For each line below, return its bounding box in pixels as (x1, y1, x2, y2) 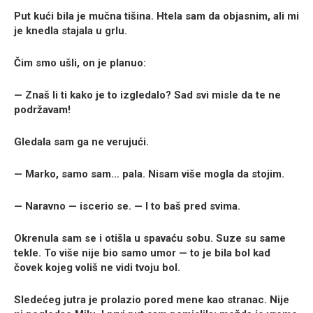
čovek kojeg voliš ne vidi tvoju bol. (14, 261, 180, 275)
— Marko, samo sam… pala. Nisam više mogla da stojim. (14, 168, 284, 181)
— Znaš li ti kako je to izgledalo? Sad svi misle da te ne (14, 89, 281, 102)
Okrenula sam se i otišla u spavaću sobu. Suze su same (14, 232, 286, 245)
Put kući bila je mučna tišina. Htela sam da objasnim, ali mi (14, 10, 299, 23)
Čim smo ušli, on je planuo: (14, 57, 146, 70)
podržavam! (14, 103, 71, 117)
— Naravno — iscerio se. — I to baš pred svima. (14, 200, 240, 213)
